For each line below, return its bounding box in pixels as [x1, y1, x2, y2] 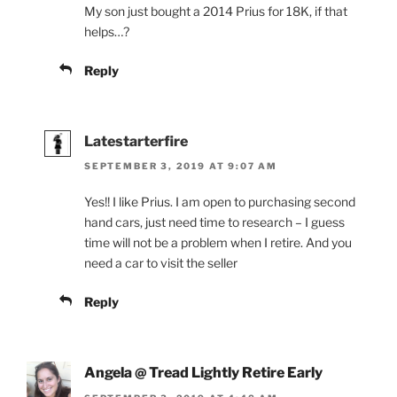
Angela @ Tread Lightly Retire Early [84, 364, 323, 382]
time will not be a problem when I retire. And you [84, 235, 352, 251]
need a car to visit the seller [84, 255, 237, 271]
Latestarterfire [84, 132, 188, 150]
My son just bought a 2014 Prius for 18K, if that [84, 3, 347, 19]
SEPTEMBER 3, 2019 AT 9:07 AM [84, 160, 277, 172]
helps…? [84, 23, 129, 39]
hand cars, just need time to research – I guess [84, 214, 345, 230]
